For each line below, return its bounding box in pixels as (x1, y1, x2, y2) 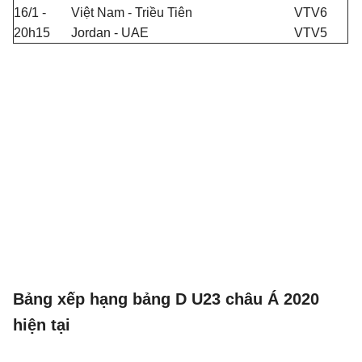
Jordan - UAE (71, 26, 149, 40)
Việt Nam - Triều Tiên (71, 6, 192, 19)
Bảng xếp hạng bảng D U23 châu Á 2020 (13, 290, 319, 308)
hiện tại (13, 316, 70, 334)
